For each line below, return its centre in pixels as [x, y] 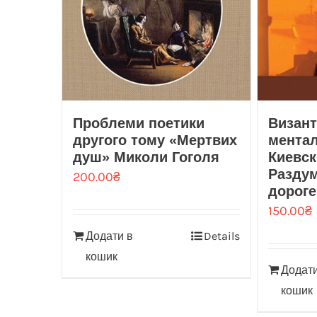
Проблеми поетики [139, 123]
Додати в [109, 236]
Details [221, 236]
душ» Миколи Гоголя [146, 157]
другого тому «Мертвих [155, 140]
